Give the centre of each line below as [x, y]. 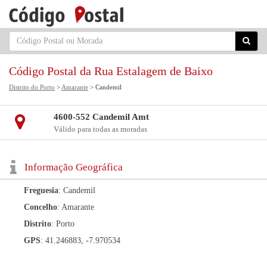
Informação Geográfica [74, 167]
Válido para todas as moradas [100, 129]
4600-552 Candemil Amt [101, 117]
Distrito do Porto [32, 87]
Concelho [41, 207]
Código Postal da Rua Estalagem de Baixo [111, 71]
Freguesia [41, 190]
